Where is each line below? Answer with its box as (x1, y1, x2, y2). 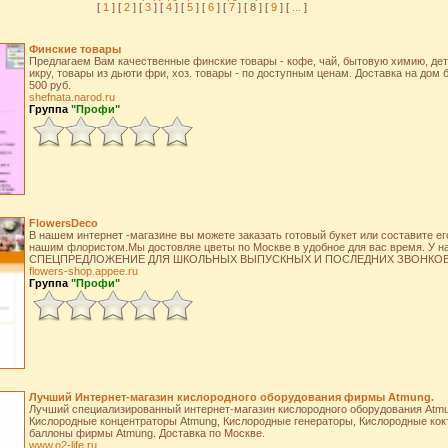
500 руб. (28, 79, 71, 91)
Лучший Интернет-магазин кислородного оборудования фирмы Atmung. (28, 391, 434, 403)
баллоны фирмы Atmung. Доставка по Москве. (28, 427, 265, 439)
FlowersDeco (28, 217, 98, 229)
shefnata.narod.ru (28, 91, 115, 103)
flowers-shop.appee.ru (28, 265, 138, 277)
